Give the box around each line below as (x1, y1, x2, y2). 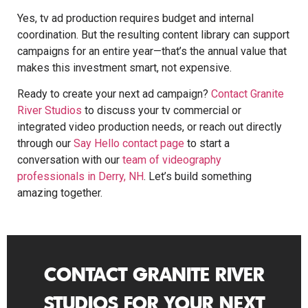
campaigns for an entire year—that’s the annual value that (17, 44, 287, 58)
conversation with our (17, 153, 122, 166)
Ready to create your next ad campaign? (17, 87, 211, 100)
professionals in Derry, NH (17, 169, 144, 183)
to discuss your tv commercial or (82, 103, 241, 117)
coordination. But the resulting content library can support (17, 27, 289, 41)
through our (17, 136, 74, 150)
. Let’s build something (144, 169, 252, 183)
